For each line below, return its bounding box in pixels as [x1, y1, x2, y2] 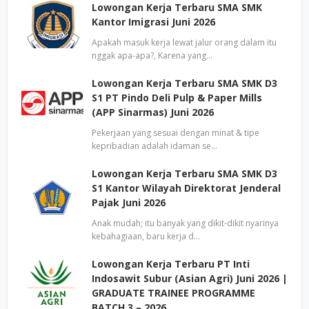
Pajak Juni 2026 [92, 196, 166, 209]
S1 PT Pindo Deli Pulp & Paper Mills [92, 91, 262, 104]
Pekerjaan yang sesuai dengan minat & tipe [92, 127, 259, 139]
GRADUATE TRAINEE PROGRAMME [92, 286, 255, 299]
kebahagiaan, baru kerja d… [92, 230, 200, 242]
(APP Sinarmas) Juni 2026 [92, 106, 214, 119]
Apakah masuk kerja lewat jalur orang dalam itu [92, 37, 277, 48]
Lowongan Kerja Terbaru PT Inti [92, 257, 250, 270]
